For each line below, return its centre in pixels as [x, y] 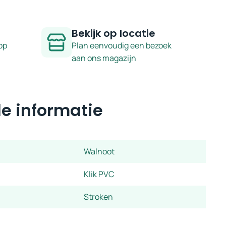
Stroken [98, 196]
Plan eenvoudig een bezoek [122, 45]
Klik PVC [99, 174]
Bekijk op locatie [114, 33]
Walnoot [99, 151]
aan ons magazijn [104, 58]
